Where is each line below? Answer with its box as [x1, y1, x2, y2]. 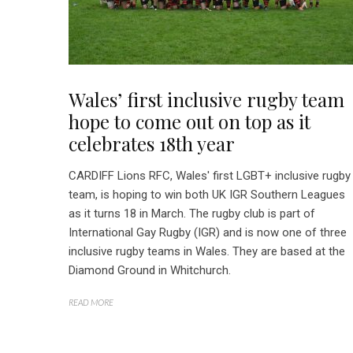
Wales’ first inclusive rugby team [69, 87, 344, 112]
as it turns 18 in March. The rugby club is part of [69, 206, 315, 221]
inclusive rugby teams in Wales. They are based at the [69, 244, 345, 258]
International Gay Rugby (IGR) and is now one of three [69, 225, 347, 240]
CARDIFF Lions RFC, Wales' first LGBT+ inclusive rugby [69, 169, 351, 183]
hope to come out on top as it [69, 109, 310, 134]
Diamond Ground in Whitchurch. [69, 263, 231, 277]
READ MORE [69, 297, 113, 307]
